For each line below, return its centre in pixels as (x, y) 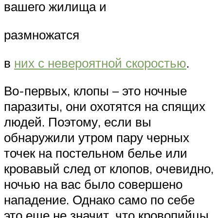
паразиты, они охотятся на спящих (105, 106)
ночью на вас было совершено (93, 184)
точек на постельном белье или (96, 153)
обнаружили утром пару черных (97, 137)
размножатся (42, 34)
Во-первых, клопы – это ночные (95, 91)
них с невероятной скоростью (100, 63)
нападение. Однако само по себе (99, 200)
